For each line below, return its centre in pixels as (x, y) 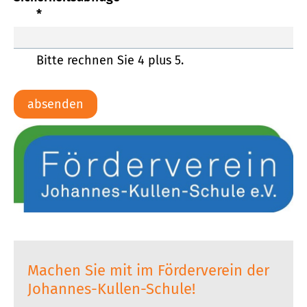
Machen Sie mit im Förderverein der (148, 271)
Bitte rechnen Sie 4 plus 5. (110, 61)
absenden (56, 105)
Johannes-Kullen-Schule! (111, 289)
